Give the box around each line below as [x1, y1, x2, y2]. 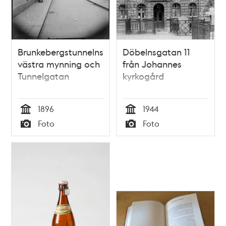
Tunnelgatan [18, 70, 70, 82]
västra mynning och [18, 58, 100, 70]
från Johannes [123, 58, 182, 70]
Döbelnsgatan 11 [123, 45, 190, 58]
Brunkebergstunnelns [18, 45, 104, 58]
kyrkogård [123, 70, 164, 82]
